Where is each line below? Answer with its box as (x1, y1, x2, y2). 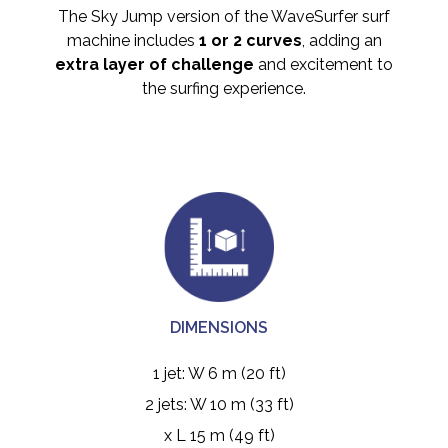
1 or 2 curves (194, 31, 302, 51)
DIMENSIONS (170, 318, 268, 338)
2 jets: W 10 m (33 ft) (144, 395, 294, 415)
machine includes (66, 31, 195, 51)
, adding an (301, 31, 382, 51)
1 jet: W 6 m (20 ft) (152, 364, 286, 384)
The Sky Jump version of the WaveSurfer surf (58, 7, 390, 27)
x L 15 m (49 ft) (163, 426, 275, 446)
